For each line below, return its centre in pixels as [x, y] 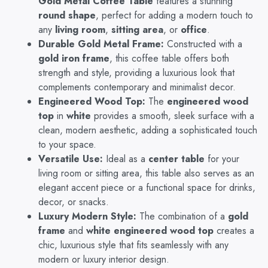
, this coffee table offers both [169, 59]
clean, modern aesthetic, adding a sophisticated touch [148, 130]
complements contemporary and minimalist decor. [137, 87]
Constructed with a [203, 44]
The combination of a [182, 217]
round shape [67, 16]
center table [176, 159]
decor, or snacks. [74, 202]
